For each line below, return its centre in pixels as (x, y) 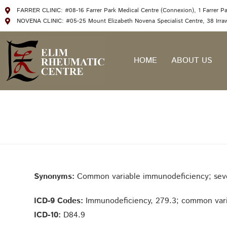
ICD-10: (49, 215)
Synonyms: (54, 177)
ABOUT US (192, 61)
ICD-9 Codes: (59, 201)
